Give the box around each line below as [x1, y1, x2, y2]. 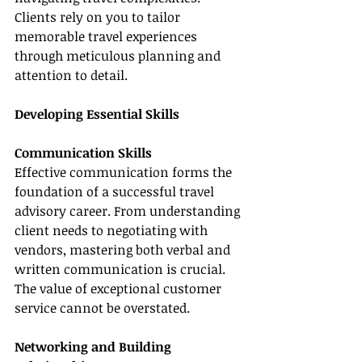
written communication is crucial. [15, 260, 229, 278]
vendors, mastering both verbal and [15, 241, 234, 259]
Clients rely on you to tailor [15, 8, 183, 26]
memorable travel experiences [15, 27, 200, 45]
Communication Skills [15, 144, 152, 162]
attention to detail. [15, 66, 128, 84]
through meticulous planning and [15, 47, 224, 65]
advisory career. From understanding [15, 202, 243, 220]
